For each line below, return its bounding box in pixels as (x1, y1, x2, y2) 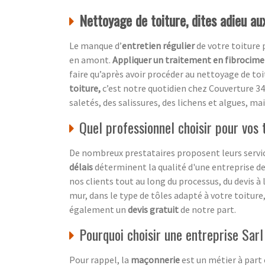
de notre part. (179, 203, 236, 215)
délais (69, 160, 93, 173)
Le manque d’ (69, 39, 122, 51)
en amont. (69, 53, 111, 66)
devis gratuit (128, 203, 179, 215)
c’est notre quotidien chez (102, 82, 207, 94)
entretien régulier (122, 39, 196, 51)
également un (69, 203, 128, 215)
